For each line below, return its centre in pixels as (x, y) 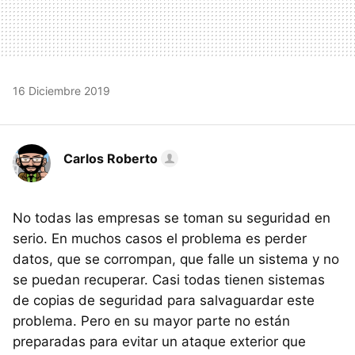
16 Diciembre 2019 (61, 90)
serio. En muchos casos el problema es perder (160, 238)
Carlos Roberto (111, 158)
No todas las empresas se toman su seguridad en (172, 218)
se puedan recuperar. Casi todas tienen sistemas (169, 279)
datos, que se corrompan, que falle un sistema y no (176, 259)
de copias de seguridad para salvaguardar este (164, 300)
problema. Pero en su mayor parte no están (151, 321)
